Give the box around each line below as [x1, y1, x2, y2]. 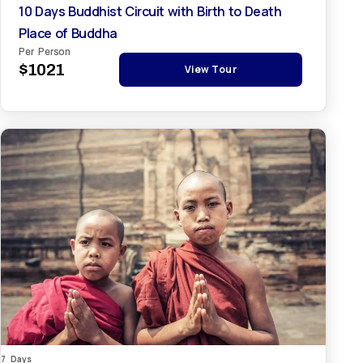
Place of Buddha [19, 23, 117, 42]
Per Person [19, 45, 71, 58]
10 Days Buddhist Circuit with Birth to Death [19, 2, 282, 20]
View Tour [184, 62, 237, 76]
